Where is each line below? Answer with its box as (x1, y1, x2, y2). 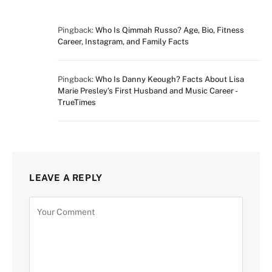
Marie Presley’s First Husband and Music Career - (58, 86, 237, 95)
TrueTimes (58, 97, 96, 107)
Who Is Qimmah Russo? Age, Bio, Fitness (95, 25, 244, 35)
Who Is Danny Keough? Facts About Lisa (95, 74, 244, 84)
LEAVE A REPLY (29, 172, 103, 183)
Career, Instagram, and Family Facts (58, 36, 189, 46)
